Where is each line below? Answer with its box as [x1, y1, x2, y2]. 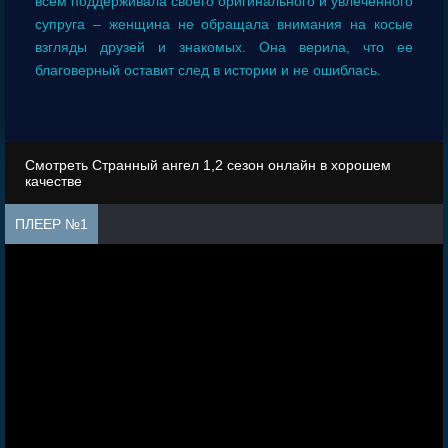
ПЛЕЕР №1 [15, 216, 88, 233]
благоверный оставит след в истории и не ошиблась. [35, 62, 381, 79]
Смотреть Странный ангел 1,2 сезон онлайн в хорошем [25, 157, 391, 174]
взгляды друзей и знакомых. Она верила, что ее [35, 39, 413, 56]
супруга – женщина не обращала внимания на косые [35, 16, 413, 33]
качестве [25, 173, 82, 190]
